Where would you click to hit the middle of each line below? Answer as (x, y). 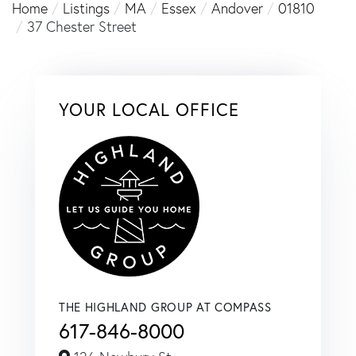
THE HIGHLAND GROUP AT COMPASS (165, 306)
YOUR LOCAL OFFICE (149, 109)
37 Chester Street (82, 26)
